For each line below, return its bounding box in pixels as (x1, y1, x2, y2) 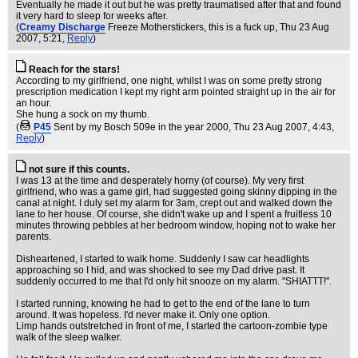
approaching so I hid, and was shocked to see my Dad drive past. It (16, 265, 304, 276)
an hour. (16, 97, 51, 109)
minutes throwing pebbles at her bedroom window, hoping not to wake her (16, 220, 336, 231)
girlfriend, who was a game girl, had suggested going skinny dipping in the (16, 186, 337, 197)
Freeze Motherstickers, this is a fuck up (108, 22, 275, 33)
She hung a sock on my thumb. (16, 109, 149, 120)
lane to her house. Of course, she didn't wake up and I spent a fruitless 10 (16, 209, 332, 220)
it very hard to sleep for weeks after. (16, 10, 168, 22)
